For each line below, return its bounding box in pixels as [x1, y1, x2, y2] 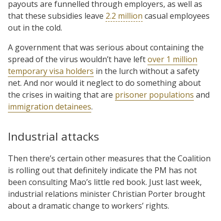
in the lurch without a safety [94, 65, 199, 76]
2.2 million [106, 10, 143, 21]
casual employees [143, 10, 210, 21]
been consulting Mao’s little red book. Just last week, [8, 176, 202, 187]
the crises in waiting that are [8, 89, 115, 100]
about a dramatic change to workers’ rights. [8, 200, 169, 211]
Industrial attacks [8, 128, 99, 144]
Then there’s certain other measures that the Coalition [8, 152, 211, 164]
